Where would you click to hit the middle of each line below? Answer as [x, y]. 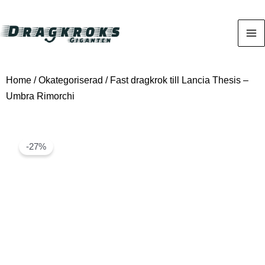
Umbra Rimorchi [40, 96]
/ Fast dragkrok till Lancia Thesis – [176, 80]
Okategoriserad [71, 80]
